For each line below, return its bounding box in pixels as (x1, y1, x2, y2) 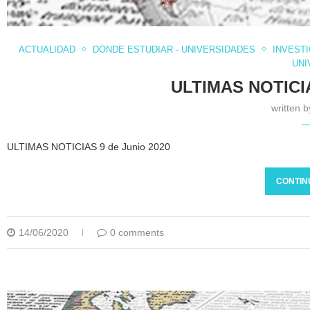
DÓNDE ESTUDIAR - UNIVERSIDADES (93, 44, 256, 55)
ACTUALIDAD (19, 44, 76, 55)
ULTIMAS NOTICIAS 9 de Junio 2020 (7, 140, 171, 152)
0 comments (110, 226, 165, 238)
